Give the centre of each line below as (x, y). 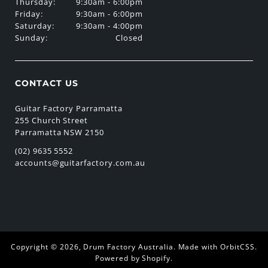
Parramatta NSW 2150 (60, 133)
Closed (129, 38)
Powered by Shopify (133, 258)
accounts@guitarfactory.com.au (80, 162)
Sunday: (31, 38)
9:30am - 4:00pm (109, 26)
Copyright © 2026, (47, 246)
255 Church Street (51, 121)
